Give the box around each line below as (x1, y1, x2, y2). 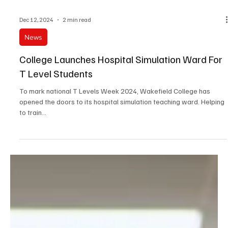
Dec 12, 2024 (19, 49, 53, 58)
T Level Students (19, 100, 93, 113)
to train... (19, 141, 46, 150)
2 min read (63, 49, 91, 58)
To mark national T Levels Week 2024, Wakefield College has (19, 120, 210, 129)
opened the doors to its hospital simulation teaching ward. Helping (19, 130, 224, 139)
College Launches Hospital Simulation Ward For (19, 85, 222, 99)
